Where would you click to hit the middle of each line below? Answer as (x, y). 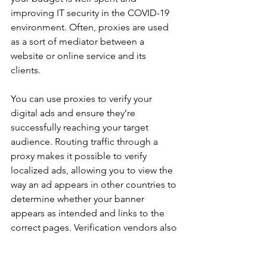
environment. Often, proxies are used (91, 27)
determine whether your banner (79, 199)
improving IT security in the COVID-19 (91, 13)
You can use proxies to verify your (83, 99)
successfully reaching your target (81, 127)
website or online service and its (80, 56)
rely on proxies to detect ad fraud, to (89, 242)
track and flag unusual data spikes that (92, 256)
